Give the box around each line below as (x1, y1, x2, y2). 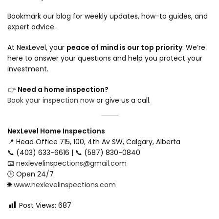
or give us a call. (94, 95, 151, 105)
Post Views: (19, 200, 56, 210)
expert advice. (7, 22, 56, 32)
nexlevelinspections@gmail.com (16, 158, 127, 168)
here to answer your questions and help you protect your (7, 53, 202, 63)
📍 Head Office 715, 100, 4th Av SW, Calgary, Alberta (7, 136, 180, 147)
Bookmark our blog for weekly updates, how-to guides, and (7, 11, 208, 21)
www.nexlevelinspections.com (14, 179, 116, 190)
